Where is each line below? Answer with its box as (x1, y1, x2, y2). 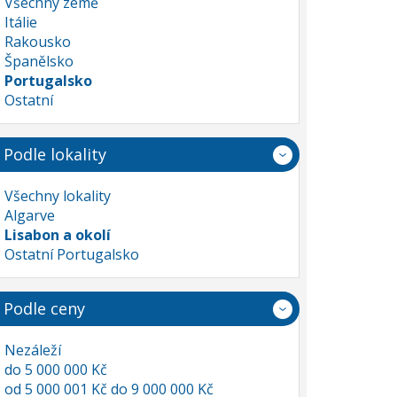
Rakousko (4, 32, 71, 51)
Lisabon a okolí (4, 225, 111, 245)
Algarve (4, 206, 55, 225)
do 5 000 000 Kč (4, 360, 107, 379)
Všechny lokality (4, 186, 111, 206)
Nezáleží (4, 340, 61, 360)
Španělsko (4, 51, 74, 71)
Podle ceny (4, 298, 85, 319)
